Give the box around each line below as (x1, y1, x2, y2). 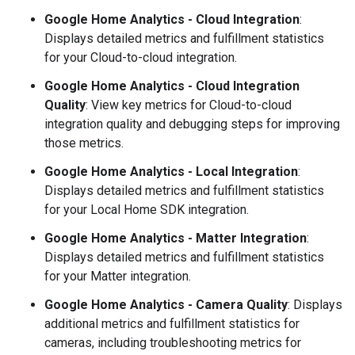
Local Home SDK (90, 202, 185, 217)
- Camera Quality (185, 297, 288, 312)
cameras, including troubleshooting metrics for (44, 335, 301, 350)
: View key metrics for (86, 97, 209, 113)
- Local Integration (185, 164, 298, 179)
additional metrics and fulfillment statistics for (44, 316, 300, 331)
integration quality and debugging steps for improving (44, 116, 340, 132)
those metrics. (44, 136, 124, 151)
